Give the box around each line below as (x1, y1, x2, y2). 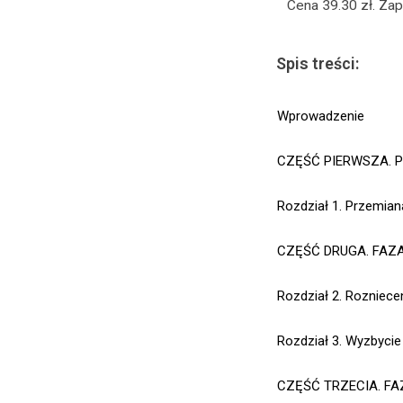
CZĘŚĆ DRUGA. (277, 243, 372, 259)
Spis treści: (276, 54, 359, 73)
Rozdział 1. (277, 198, 342, 214)
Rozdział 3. (277, 333, 342, 349)
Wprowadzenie (277, 108, 364, 124)
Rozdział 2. (277, 288, 342, 304)
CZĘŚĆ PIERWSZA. (277, 153, 395, 169)
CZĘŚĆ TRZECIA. (277, 378, 384, 394)
